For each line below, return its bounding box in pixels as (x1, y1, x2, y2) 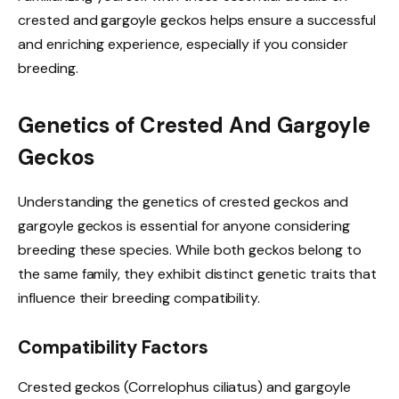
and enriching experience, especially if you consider (18, 35, 348, 54)
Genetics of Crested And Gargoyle (18, 110, 370, 139)
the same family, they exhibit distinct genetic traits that (18, 264, 378, 283)
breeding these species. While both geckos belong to (18, 240, 362, 259)
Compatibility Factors (18, 336, 208, 360)
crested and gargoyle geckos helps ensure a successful (18, 11, 376, 30)
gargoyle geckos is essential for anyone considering (18, 216, 350, 235)
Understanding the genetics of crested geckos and (18, 191, 348, 211)
